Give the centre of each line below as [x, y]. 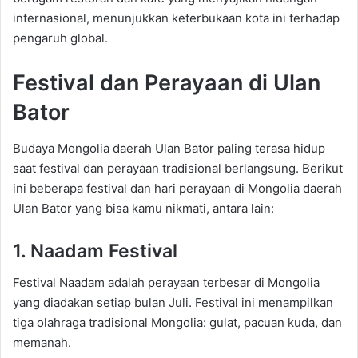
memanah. [42, 343]
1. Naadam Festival [95, 251]
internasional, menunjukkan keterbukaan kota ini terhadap [176, 18]
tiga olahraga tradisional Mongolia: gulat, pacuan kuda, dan [177, 323]
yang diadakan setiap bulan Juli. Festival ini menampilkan [173, 303]
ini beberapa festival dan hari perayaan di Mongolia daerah [177, 188]
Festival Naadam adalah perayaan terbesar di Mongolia [166, 283]
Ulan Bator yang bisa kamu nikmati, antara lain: [143, 208]
